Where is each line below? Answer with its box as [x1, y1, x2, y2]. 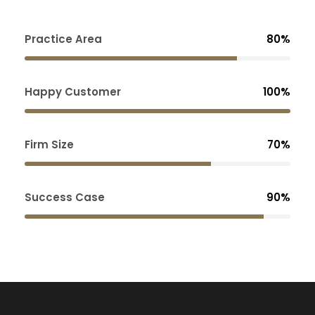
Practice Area [25, 32, 102, 47]
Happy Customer [25, 84, 121, 100]
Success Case [25, 190, 105, 205]
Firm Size [25, 137, 74, 153]
